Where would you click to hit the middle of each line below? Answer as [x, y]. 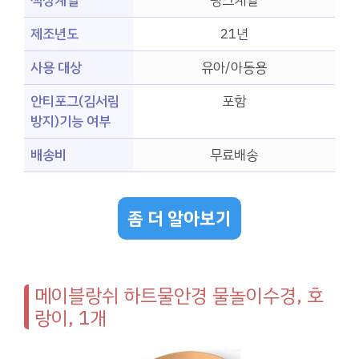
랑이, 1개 [71, 318]
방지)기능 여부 [71, 122]
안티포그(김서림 [75, 102]
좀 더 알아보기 [179, 218]
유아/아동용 [234, 68]
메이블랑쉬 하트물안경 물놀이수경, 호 [179, 295]
